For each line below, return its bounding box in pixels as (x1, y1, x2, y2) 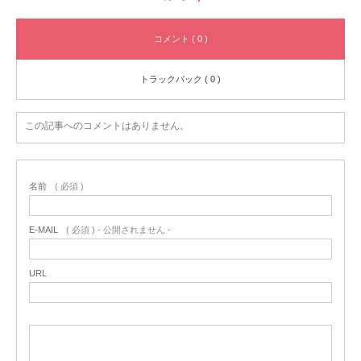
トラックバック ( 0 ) (140, 73, 221, 84)
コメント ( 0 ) (153, 33, 208, 44)
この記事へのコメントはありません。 (25, 119, 189, 131)
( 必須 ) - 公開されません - (66, 224, 171, 234)
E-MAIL (29, 224, 58, 234)
